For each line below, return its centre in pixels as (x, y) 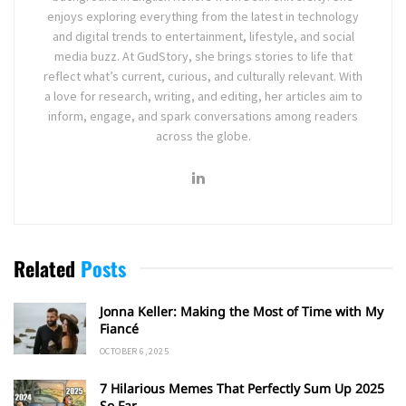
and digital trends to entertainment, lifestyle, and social (203, 36)
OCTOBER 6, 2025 (134, 351)
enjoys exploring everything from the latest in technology (203, 16)
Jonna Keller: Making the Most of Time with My (242, 311)
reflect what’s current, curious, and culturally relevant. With (203, 76)
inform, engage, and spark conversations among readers (203, 116)
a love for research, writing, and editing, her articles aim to (203, 96)
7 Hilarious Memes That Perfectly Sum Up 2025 (242, 388)
